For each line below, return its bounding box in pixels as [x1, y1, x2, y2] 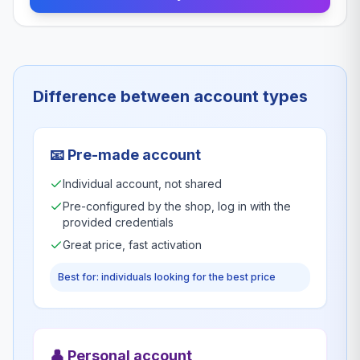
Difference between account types [33, 87, 308, 106]
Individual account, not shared [63, 177, 222, 190]
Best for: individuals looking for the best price [58, 271, 276, 283]
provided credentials [63, 215, 174, 229]
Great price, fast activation [63, 238, 202, 252]
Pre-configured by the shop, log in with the [63, 199, 291, 213]
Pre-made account [67, 146, 201, 163]
